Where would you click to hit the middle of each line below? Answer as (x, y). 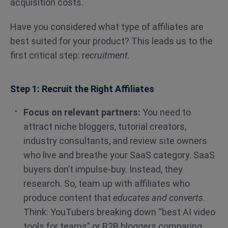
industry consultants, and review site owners (115, 141)
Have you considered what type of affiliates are (107, 27)
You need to (166, 112)
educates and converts (158, 198)
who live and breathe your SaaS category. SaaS (119, 155)
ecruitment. (108, 55)
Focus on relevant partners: (82, 112)
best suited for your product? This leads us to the (111, 41)
